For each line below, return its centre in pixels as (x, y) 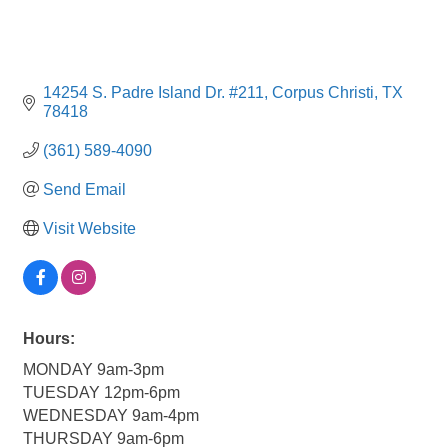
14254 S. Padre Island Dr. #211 (153, 92)
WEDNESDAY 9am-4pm (111, 415)
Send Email (84, 189)
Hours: (49, 338)
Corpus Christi (323, 92)
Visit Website (89, 228)
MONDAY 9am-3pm (93, 369)
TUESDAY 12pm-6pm (101, 392)
